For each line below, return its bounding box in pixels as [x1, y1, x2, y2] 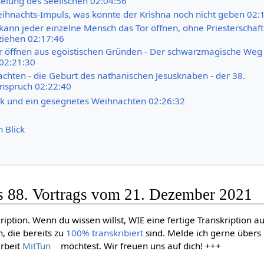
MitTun [22, 240, 51, 252]
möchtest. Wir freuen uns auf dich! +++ [58, 240, 222, 252]
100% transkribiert [66, 227, 144, 239]
